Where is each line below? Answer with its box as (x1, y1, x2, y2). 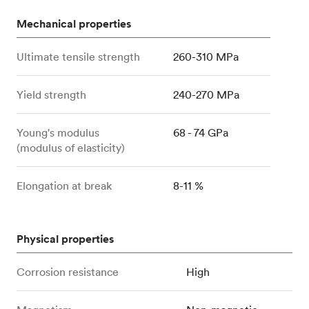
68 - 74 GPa (173, 125, 229, 139)
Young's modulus (17, 125, 99, 139)
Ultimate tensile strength (17, 49, 140, 63)
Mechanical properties (17, 16, 131, 31)
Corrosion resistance (17, 264, 119, 279)
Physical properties (17, 231, 114, 246)
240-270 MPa (173, 87, 240, 101)
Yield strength (17, 87, 86, 101)
